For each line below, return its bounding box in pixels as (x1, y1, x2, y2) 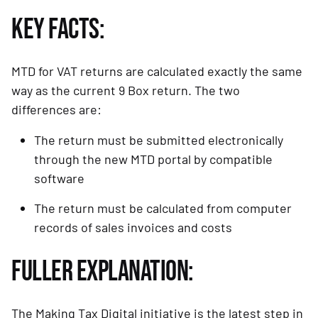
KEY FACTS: (11, 13, 104, 48)
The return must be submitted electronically (34, 132, 283, 148)
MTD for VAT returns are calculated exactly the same (11, 63, 302, 79)
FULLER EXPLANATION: (11, 255, 194, 290)
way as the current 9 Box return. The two (11, 82, 240, 99)
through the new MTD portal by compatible (34, 151, 273, 168)
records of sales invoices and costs (34, 219, 232, 236)
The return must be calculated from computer (34, 200, 292, 216)
